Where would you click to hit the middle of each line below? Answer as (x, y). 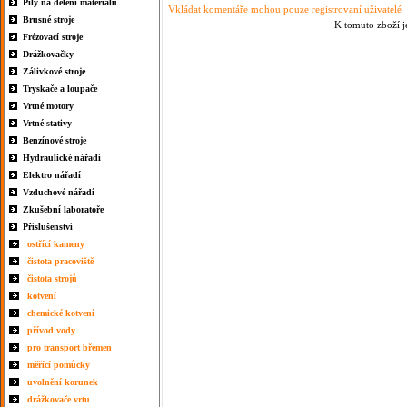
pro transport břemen (69, 347)
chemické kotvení (61, 313)
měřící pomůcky (59, 365)
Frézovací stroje (53, 37)
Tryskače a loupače (60, 89)
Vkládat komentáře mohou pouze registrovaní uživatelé (282, 10)
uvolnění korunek (63, 382)
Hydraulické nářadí (62, 158)
